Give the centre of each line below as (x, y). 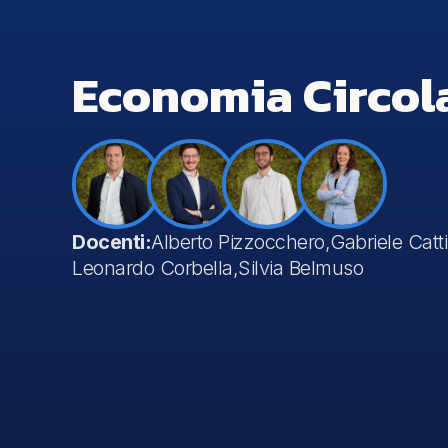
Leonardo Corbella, (155, 268)
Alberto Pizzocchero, (240, 242)
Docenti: (111, 242)
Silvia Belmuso (300, 268)
